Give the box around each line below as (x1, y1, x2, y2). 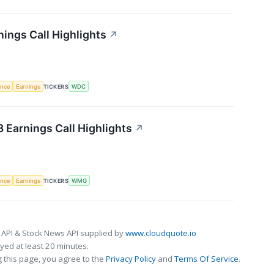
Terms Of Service (174, 253, 239, 264)
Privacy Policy (106, 253, 156, 264)
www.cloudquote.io (125, 227, 196, 239)
